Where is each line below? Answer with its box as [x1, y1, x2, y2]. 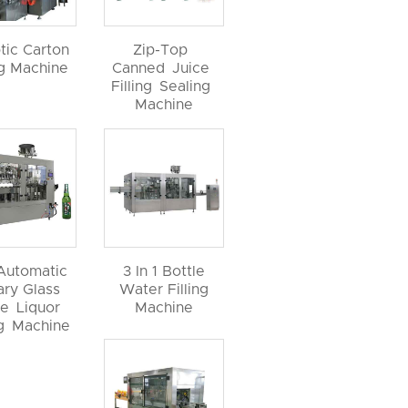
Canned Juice [111, 60, 217, 76]
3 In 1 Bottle [123, 264, 206, 280]
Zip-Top [133, 42, 196, 57]
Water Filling [119, 282, 209, 298]
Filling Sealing [110, 78, 218, 94]
